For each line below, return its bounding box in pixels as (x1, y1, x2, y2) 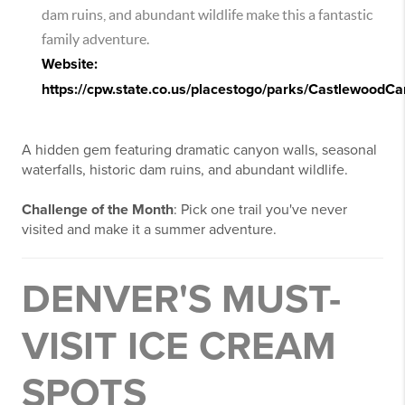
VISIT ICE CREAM (22, 323, 336, 371)
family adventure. (42, 31, 149, 47)
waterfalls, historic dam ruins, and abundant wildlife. (22, 161, 348, 179)
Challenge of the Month (22, 201, 174, 219)
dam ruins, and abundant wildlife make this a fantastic (42, 6, 372, 23)
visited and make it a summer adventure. (22, 221, 277, 239)
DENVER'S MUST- (22, 276, 341, 324)
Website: (42, 55, 98, 73)
